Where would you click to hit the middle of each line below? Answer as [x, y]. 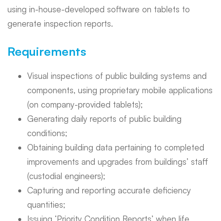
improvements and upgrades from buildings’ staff [118, 162]
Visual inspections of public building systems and [117, 76]
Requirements [47, 51]
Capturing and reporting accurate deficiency [109, 190]
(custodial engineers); [66, 176]
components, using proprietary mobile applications [120, 90]
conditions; [47, 133]
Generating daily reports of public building [104, 119]
